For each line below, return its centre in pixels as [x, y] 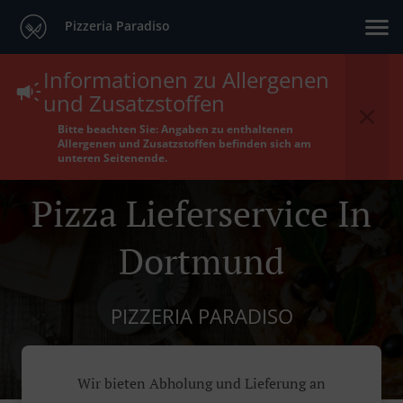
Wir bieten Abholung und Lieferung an [201, 384]
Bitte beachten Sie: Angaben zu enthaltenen [175, 129]
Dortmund [201, 260]
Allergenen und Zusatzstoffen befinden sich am [184, 143]
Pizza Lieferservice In [201, 213]
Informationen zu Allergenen [186, 80]
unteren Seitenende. [112, 158]
